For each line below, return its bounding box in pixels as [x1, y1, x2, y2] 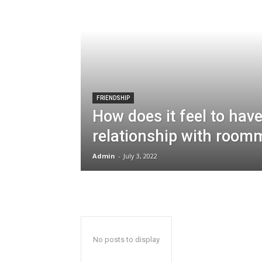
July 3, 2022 [123, 151, 157, 160]
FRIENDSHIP [96, 94, 130, 101]
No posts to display [93, 235, 160, 244]
